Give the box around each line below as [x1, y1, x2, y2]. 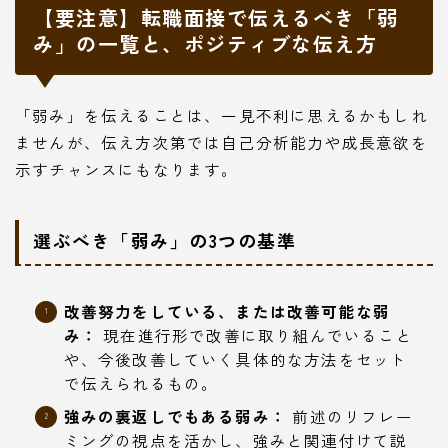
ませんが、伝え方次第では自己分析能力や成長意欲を [15, 131, 428, 154]
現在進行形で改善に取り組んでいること [97, 323, 413, 346]
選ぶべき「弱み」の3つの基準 [33, 226, 296, 253]
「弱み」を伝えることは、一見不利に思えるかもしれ [15, 104, 428, 127]
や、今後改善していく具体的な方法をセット [63, 347, 408, 370]
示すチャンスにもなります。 [15, 158, 239, 181]
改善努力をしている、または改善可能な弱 [63, 299, 391, 322]
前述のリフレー [287, 404, 413, 427]
